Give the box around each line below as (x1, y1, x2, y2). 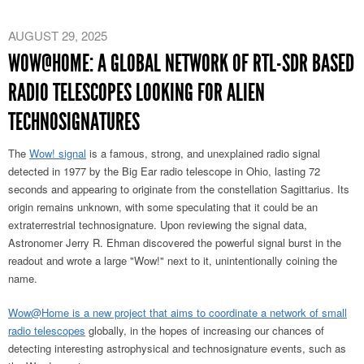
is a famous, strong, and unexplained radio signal (86, 145, 320, 161)
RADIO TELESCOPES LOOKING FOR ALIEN (8, 77, 265, 107)
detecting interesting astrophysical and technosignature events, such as (8, 340, 346, 356)
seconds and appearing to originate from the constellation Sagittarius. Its (8, 180, 349, 197)
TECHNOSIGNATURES (8, 106, 140, 136)
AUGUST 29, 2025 (8, 26, 107, 44)
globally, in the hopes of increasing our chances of (85, 322, 324, 338)
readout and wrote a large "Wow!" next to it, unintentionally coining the (8, 252, 337, 268)
